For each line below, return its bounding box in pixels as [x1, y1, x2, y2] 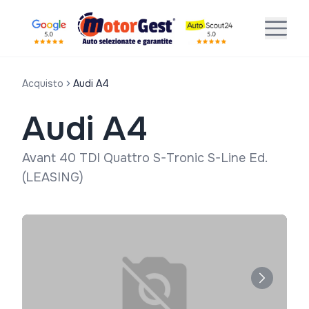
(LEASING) [22, 170, 83, 185]
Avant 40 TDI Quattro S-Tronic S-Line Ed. [22, 150, 267, 166]
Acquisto [22, 77, 63, 90]
